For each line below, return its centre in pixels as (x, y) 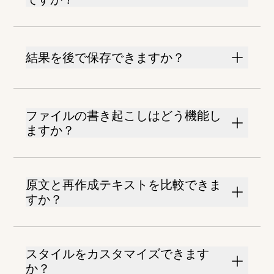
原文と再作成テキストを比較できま (124, 185)
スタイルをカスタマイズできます (118, 254)
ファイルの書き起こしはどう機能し (124, 116)
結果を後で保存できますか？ (106, 58)
